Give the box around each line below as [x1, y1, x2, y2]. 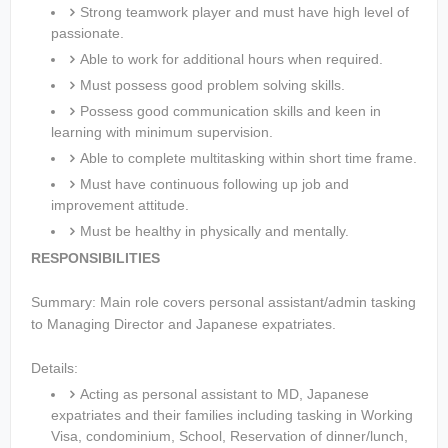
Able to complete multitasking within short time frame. [80, 150, 417, 166]
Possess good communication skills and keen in [80, 103, 381, 119]
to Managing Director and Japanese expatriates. [31, 316, 336, 332]
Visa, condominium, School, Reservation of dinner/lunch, [51, 428, 408, 444]
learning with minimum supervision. [51, 124, 273, 140]
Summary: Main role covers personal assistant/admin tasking [31, 294, 416, 310]
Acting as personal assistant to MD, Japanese [80, 386, 369, 402]
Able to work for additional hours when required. [80, 51, 383, 67]
